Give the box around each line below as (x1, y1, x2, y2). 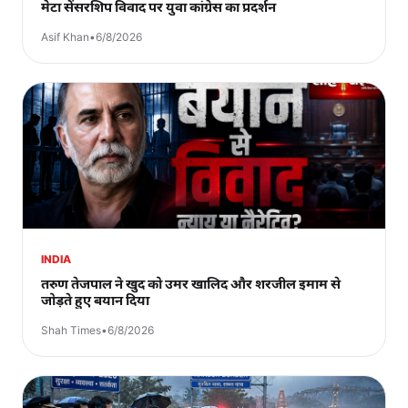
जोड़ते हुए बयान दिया (41, 291, 149, 309)
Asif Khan (41, 29, 89, 44)
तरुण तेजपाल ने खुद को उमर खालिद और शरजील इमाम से (41, 274, 341, 292)
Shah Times (41, 322, 101, 337)
